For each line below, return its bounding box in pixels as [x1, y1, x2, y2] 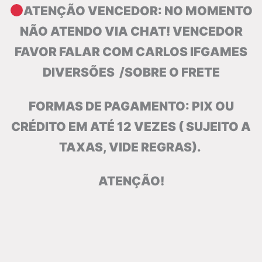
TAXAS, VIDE [58, 140, 141, 155]
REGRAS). [140, 140, 204, 155]
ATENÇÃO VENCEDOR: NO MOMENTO [23, 4, 253, 19]
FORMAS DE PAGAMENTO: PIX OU [28, 99, 234, 114]
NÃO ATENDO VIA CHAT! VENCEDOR [19, 24, 243, 39]
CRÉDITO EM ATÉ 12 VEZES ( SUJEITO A [11, 119, 251, 135]
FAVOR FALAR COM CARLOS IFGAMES [15, 44, 247, 60]
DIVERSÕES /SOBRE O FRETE [42, 65, 220, 80]
